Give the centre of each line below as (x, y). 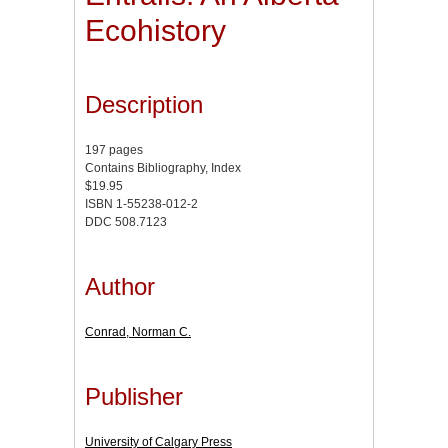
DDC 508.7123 (126, 222)
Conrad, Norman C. (138, 331)
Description (144, 105)
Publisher (134, 396)
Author (120, 286)
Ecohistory (155, 31)
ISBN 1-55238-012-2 (141, 204)
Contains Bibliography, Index (163, 168)
